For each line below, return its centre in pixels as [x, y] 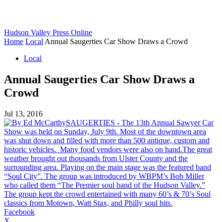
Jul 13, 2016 [23, 113]
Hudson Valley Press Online [48, 32]
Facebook [19, 212]
